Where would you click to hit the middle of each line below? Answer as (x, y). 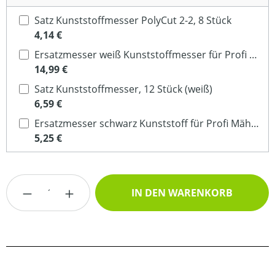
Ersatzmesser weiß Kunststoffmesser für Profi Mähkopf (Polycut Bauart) (253, 55)
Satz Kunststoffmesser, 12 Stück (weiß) (123, 89)
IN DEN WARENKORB (182, 193)
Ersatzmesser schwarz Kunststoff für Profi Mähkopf (255, 123)
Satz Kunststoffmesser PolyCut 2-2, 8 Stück (133, 20)
